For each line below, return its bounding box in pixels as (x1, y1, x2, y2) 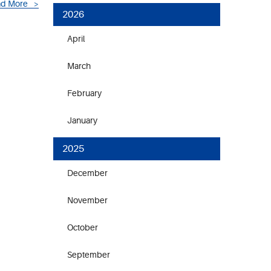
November (67, 195, 108, 205)
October (67, 223, 98, 232)
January (67, 116, 97, 125)
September (67, 250, 110, 260)
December (67, 168, 108, 178)
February (67, 88, 102, 98)
